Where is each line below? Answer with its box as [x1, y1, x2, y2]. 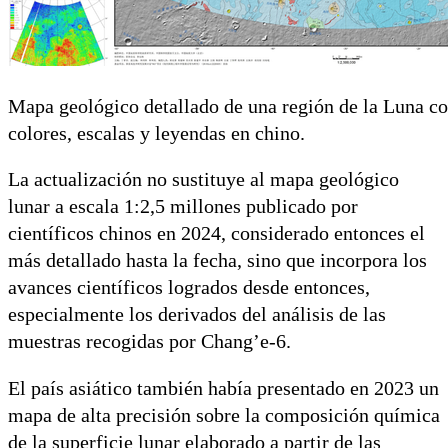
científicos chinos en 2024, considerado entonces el [8, 223, 425, 245]
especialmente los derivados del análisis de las [8, 304, 386, 326]
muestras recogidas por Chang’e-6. [8, 331, 291, 353]
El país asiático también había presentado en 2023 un [8, 377, 439, 399]
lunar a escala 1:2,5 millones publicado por [8, 196, 358, 218]
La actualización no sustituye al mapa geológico [8, 169, 399, 191]
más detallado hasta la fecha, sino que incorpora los [8, 250, 427, 272]
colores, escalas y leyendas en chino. [8, 122, 305, 144]
